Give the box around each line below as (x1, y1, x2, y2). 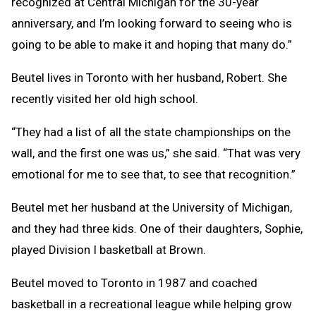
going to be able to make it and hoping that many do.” (11, 37, 292, 51)
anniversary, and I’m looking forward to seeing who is (11, 16, 292, 30)
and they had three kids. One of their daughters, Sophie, (11, 221, 303, 236)
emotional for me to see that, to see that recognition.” (11, 166, 301, 181)
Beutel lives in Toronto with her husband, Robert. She (11, 70, 287, 85)
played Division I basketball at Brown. (11, 242, 212, 257)
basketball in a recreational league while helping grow (11, 296, 292, 311)
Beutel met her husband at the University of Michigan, (11, 200, 292, 214)
